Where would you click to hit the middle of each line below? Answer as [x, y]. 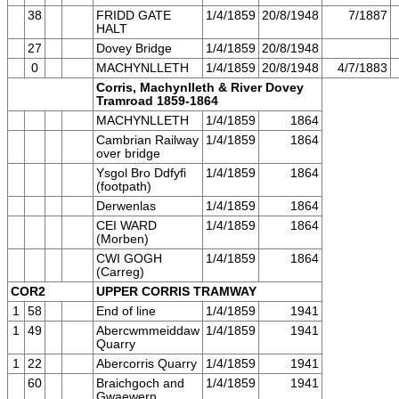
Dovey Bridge [134, 49]
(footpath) [124, 187]
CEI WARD [126, 226]
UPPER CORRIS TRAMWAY [176, 292]
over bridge [128, 154]
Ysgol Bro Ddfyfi [141, 174]
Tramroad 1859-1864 [157, 102]
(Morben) [122, 240]
